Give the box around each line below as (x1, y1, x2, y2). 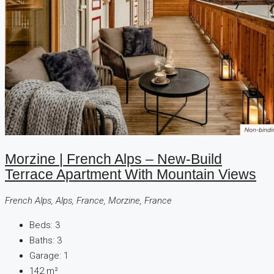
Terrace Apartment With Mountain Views (5, 166, 256, 182)
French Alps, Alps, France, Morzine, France (5, 195, 172, 207)
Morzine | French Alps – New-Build (5, 151, 222, 167)
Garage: (29, 250, 61, 262)
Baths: (29, 235, 54, 246)
